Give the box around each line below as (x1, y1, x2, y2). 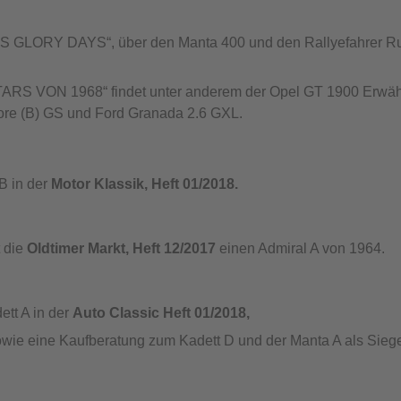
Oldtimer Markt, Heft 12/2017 (27, 241, 219, 256)
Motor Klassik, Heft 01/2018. (51, 176, 238, 192)
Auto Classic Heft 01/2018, (73, 305, 250, 320)
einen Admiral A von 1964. (219, 241, 385, 256)
